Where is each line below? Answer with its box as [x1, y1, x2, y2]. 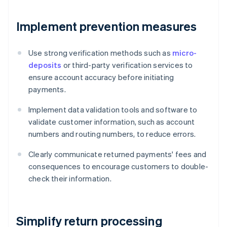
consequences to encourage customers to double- [28, 161, 209, 172]
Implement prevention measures [16, 18, 197, 34]
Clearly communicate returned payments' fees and [28, 149, 207, 160]
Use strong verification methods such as [28, 48, 172, 58]
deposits [28, 60, 62, 70]
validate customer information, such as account [28, 117, 195, 127]
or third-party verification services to [61, 60, 193, 70]
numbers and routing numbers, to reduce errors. [28, 129, 196, 139]
